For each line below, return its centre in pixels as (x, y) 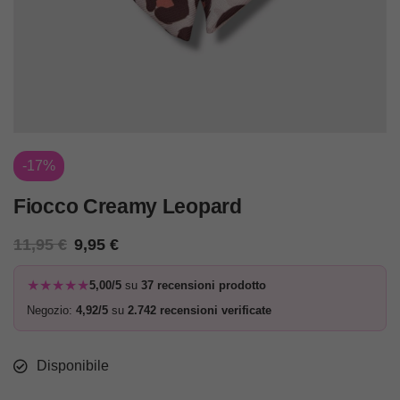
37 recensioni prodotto (204, 286)
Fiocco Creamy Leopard (128, 207)
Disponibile (73, 366)
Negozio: (51, 311)
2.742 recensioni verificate (200, 311)
